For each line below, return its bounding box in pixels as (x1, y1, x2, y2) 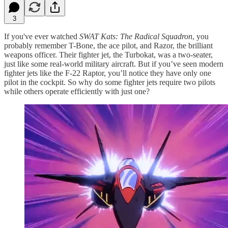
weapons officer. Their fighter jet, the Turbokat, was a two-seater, (4, 50, 213, 59)
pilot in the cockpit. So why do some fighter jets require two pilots (4, 77, 215, 87)
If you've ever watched (4, 32, 79, 41)
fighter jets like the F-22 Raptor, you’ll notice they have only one (4, 68, 211, 77)
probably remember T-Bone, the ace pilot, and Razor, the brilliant (4, 41, 213, 50)
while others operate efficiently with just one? (4, 87, 150, 96)
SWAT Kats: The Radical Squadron (79, 32, 192, 41)
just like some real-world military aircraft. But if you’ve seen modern (4, 59, 223, 68)
